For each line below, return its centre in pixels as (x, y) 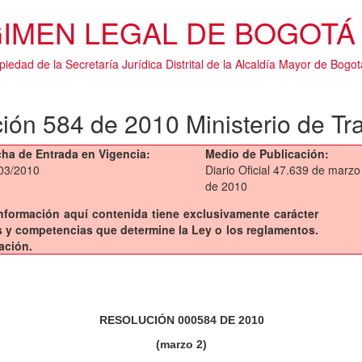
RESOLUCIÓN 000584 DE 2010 (181, 320)
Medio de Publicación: (267, 154)
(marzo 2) (181, 344)
